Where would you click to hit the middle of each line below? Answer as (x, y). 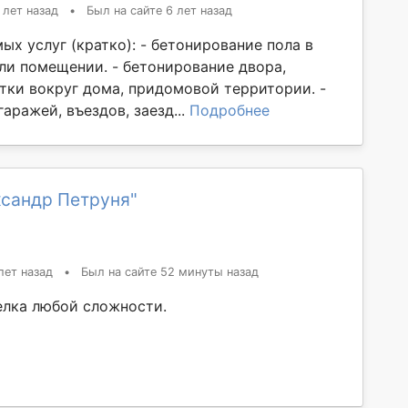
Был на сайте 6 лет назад (159, 10)
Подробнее (229, 110)
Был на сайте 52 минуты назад (170, 271)
